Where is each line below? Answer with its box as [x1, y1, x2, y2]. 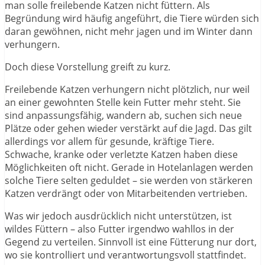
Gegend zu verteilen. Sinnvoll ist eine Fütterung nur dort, [5, 235, 257, 249]
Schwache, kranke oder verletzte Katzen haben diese [5, 148, 238, 161]
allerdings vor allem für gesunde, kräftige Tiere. [5, 135, 214, 148]
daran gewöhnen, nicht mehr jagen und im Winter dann [5, 25, 253, 38]
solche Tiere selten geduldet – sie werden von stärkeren [5, 174, 253, 188]
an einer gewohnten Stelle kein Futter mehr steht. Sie [5, 96, 241, 109]
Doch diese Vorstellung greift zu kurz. [5, 60, 170, 74]
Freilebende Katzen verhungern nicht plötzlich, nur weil [5, 83, 250, 96]
